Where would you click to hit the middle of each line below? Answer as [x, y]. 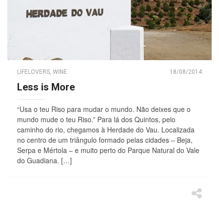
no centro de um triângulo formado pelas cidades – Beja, [105, 140]
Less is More [46, 87]
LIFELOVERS [33, 72]
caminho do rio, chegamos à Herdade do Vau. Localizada [106, 129]
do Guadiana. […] [44, 160]
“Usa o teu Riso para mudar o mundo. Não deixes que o [104, 109]
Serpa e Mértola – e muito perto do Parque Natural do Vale [108, 150]
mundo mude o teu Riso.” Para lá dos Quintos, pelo [96, 119]
